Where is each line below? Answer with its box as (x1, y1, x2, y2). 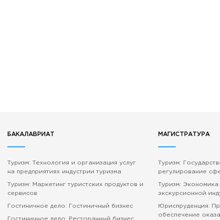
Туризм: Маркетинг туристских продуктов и (7, 182, 143, 187)
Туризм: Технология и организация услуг (7, 160, 136, 165)
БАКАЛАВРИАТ (7, 132, 55, 137)
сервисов (7, 191, 37, 196)
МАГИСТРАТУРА (158, 132, 210, 137)
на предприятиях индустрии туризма (7, 169, 121, 174)
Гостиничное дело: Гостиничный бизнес (7, 203, 133, 209)
